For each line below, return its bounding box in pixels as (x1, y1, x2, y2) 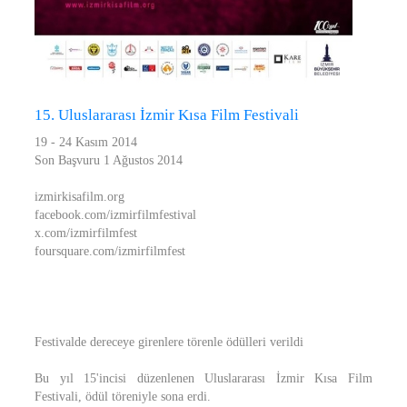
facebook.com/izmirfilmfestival (35, 208, 196, 222)
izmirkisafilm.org (35, 190, 124, 203)
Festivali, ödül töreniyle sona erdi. (35, 390, 211, 403)
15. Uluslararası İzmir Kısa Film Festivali (35, 106, 299, 124)
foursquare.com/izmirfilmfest (35, 244, 185, 258)
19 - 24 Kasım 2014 (35, 135, 137, 149)
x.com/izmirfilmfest (35, 226, 137, 240)
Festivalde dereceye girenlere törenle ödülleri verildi (35, 335, 303, 349)
